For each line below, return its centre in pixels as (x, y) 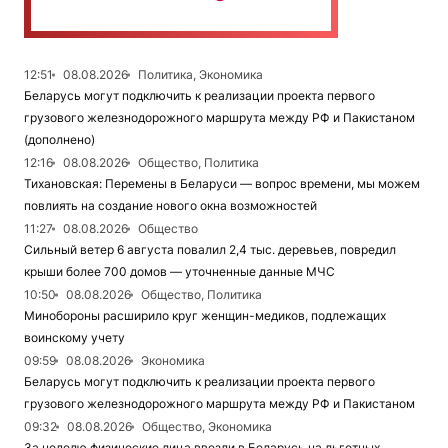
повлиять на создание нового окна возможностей (170, 206)
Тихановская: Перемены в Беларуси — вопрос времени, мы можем (222, 184)
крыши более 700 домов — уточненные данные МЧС (179, 272)
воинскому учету (74, 338)
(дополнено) (59, 140)
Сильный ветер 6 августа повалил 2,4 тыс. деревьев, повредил (210, 250)
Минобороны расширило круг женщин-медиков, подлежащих (205, 316)
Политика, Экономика (200, 75)
